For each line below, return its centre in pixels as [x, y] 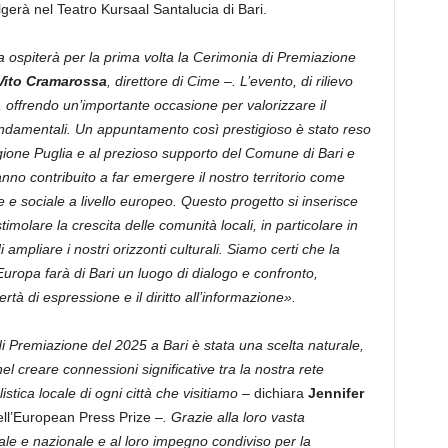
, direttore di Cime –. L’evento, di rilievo [229, 81]
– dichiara [274, 393]
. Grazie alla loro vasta [233, 417]
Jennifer [335, 393]
